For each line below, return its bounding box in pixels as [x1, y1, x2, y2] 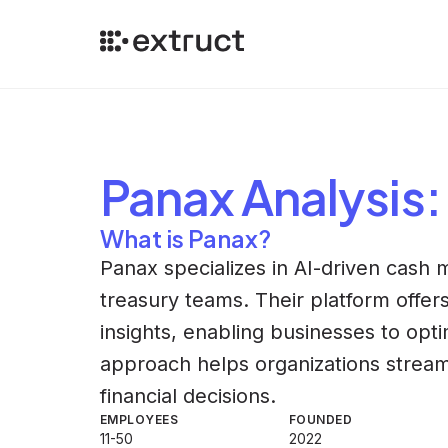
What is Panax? [100, 223, 271, 253]
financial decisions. [100, 384, 276, 408]
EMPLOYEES [100, 412, 179, 427]
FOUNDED [289, 412, 353, 427]
